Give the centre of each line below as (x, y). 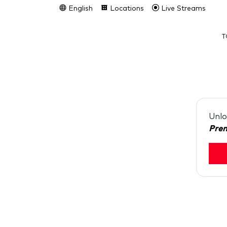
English (80, 9)
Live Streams (182, 9)
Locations (126, 9)
